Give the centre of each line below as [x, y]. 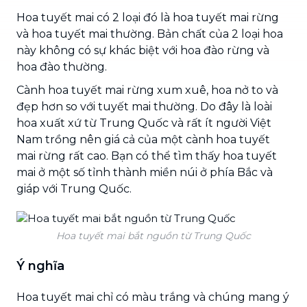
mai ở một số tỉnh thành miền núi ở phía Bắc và [145, 172]
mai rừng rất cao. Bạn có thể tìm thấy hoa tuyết [147, 156]
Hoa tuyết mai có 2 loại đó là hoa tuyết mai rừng [148, 17]
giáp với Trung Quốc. [74, 188]
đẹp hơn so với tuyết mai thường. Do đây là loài [144, 106]
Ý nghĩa [40, 266]
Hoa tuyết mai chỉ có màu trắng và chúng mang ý [153, 297]
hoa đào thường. [62, 66]
